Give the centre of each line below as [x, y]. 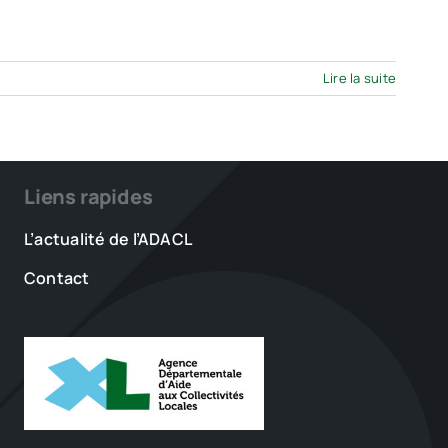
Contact [56, 278]
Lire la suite [359, 78]
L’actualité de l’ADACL [108, 239]
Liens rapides [88, 196]
